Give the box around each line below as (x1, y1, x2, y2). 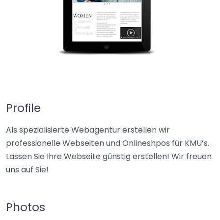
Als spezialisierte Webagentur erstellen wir (6, 124, 170, 136)
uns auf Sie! (6, 164, 49, 175)
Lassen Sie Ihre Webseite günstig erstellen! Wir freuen (6, 151, 212, 162)
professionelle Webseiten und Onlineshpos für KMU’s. (6, 137, 209, 149)
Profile (6, 100, 41, 116)
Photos (6, 199, 45, 215)
